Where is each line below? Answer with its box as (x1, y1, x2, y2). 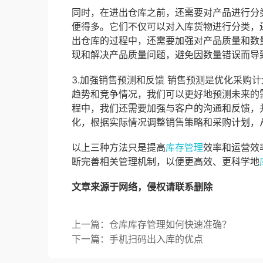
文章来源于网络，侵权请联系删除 (72, 181, 213, 193)
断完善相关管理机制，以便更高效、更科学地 (72, 155, 259, 167)
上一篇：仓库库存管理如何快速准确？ (72, 218, 231, 231)
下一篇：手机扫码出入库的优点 (72, 233, 203, 245)
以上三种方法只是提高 (72, 141, 166, 153)
